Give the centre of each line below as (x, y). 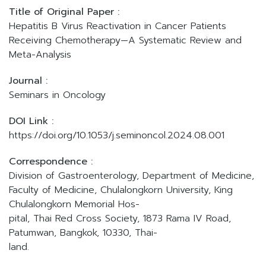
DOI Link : (31, 121)
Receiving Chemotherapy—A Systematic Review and (125, 40)
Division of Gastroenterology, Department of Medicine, (132, 176)
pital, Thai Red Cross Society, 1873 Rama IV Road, (120, 218)
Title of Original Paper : (64, 12)
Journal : (28, 81)
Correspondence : (51, 161)
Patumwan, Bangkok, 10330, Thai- (83, 233)
